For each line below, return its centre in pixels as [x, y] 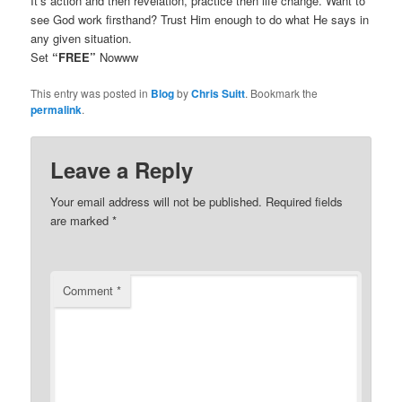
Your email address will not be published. [157, 202]
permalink [57, 110]
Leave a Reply [122, 170]
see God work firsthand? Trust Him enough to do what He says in [200, 20]
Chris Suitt [218, 94]
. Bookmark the [282, 93]
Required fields [305, 202]
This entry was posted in [91, 93]
